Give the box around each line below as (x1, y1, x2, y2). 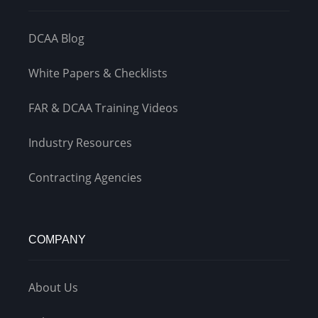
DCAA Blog (28, 31, 84, 47)
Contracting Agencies (28, 170, 142, 186)
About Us (28, 280, 78, 296)
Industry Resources (28, 135, 132, 151)
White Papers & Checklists (28, 65, 168, 82)
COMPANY (28, 234, 86, 246)
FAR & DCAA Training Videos (28, 100, 178, 116)
